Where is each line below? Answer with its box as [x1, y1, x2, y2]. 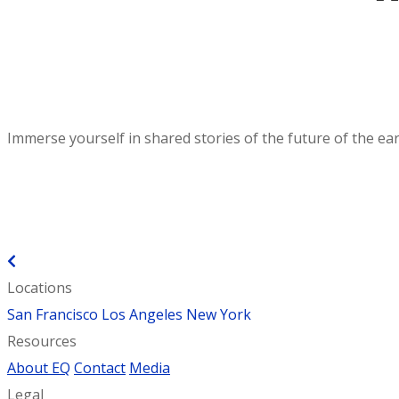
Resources [7, 331, 77, 352]
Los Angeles [102, 305, 183, 325]
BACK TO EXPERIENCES [16, 251, 175, 272]
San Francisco [7, 305, 98, 325]
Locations [7, 278, 72, 298]
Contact [74, 358, 126, 379]
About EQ [7, 358, 70, 379]
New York [186, 305, 251, 325]
